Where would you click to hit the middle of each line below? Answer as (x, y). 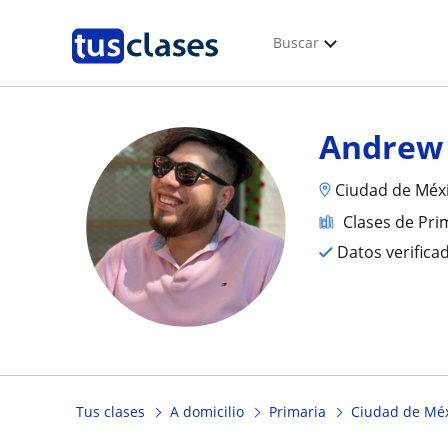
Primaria (297, 412)
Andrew (381, 146)
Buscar (296, 42)
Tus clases (110, 412)
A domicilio (207, 412)
